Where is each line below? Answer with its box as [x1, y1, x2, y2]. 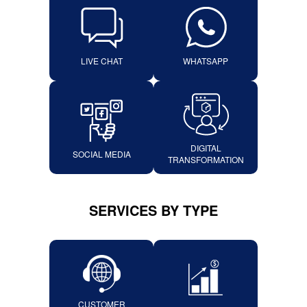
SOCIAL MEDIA [72, 147, 131, 160]
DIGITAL [190, 142, 221, 153]
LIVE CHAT [80, 54, 123, 66]
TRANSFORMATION [167, 153, 244, 165]
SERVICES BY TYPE [89, 200, 218, 220]
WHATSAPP [183, 54, 228, 66]
